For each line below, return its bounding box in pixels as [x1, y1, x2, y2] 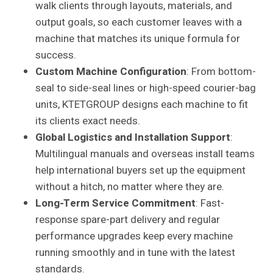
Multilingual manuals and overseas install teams [35, 146, 255, 162]
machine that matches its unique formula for [35, 31, 240, 47]
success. [35, 48, 76, 63]
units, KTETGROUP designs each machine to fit [35, 97, 248, 113]
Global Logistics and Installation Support [35, 130, 230, 146]
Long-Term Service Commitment [35, 196, 196, 211]
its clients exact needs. [35, 113, 140, 129]
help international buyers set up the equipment [35, 163, 246, 179]
